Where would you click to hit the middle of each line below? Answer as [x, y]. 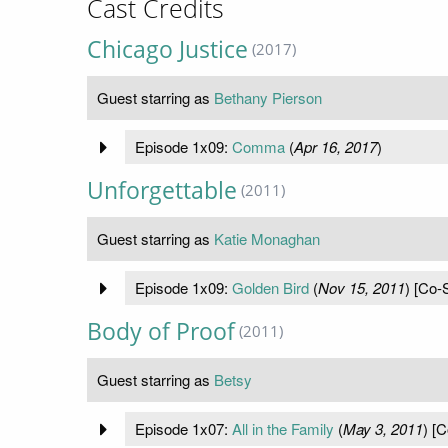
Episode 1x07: [183, 429]
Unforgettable [162, 191]
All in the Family [282, 429]
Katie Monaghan [267, 239]
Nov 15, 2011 [361, 288]
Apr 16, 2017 [335, 147]
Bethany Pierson [268, 98]
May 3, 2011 [382, 429]
